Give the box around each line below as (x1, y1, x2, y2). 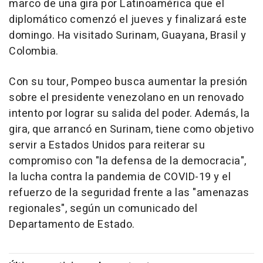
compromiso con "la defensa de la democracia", (9, 153, 247, 170)
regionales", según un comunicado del (9, 201, 197, 217)
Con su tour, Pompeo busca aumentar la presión (9, 74, 248, 90)
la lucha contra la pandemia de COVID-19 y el (9, 169, 231, 186)
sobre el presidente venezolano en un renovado (9, 90, 244, 106)
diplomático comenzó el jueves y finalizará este (9, 12, 247, 28)
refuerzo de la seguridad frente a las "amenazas (9, 185, 249, 201)
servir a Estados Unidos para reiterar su (9, 137, 205, 154)
